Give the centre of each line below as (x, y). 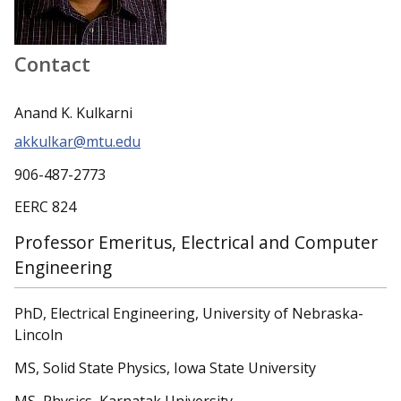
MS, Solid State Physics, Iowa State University (165, 367)
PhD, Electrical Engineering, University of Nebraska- (189, 313)
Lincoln (38, 334)
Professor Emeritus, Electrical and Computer (196, 242)
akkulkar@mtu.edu (77, 141)
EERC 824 (45, 207)
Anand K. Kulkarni (73, 112)
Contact (52, 64)
